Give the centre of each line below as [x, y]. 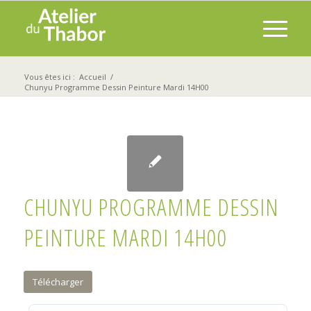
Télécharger [58, 281]
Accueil [92, 77]
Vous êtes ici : [49, 77]
